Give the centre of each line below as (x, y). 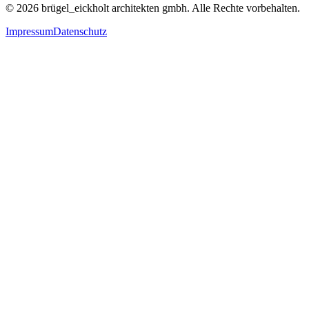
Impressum (29, 31)
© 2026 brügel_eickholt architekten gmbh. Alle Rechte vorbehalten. (153, 8)
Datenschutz (80, 31)
